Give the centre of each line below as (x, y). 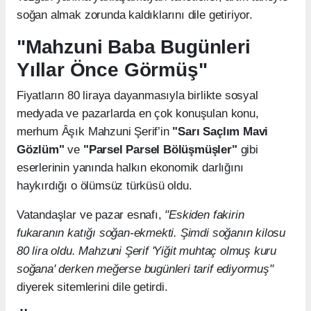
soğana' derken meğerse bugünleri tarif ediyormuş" (145, 269)
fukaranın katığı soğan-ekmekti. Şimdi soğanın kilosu (151, 233)
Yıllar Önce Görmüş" (112, 69)
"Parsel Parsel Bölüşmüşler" (160, 149)
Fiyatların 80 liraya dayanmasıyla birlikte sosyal (137, 95)
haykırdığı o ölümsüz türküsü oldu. (104, 185)
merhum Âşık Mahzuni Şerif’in (95, 131)
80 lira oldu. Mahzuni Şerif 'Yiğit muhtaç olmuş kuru (147, 251)
